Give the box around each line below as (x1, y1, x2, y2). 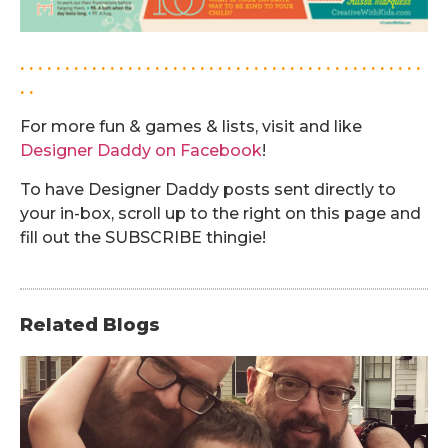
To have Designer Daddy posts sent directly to (20, 179, 396, 199)
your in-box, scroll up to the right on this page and (20, 203, 421, 223)
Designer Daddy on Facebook (20, 141, 262, 161)
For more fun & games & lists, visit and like (20, 117, 362, 137)
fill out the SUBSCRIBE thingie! (20, 227, 266, 247)
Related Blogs (20, 314, 160, 337)
